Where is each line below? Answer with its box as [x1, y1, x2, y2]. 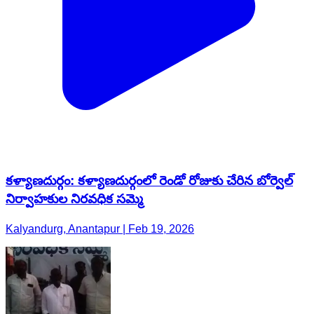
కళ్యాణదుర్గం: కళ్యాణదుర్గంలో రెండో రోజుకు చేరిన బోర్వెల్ [6, 173, 293, 189]
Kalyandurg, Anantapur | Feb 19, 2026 [6, 223, 194, 235]
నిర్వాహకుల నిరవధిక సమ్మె [6, 191, 143, 207]
